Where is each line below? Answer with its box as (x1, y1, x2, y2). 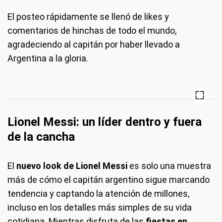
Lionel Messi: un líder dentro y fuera (7, 114, 202, 129)
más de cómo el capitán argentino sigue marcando (7, 174, 210, 185)
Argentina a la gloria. (7, 53, 88, 63)
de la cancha (7, 129, 75, 144)
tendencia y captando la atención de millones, (7, 188, 189, 199)
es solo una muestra (127, 160, 211, 171)
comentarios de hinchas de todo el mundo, (7, 25, 176, 36)
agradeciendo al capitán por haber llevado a (7, 39, 180, 50)
